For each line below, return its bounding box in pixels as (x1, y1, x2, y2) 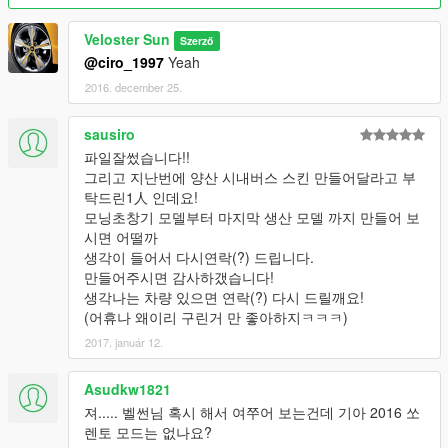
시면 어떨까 (84, 227, 158, 248)
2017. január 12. (85, 334, 163, 351)
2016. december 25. (85, 79, 182, 96)
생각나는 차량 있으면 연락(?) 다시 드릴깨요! (84, 287, 364, 308)
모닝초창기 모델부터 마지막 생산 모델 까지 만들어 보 (84, 207, 420, 228)
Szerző (180, 33, 214, 49)
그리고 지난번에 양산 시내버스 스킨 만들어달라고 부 (84, 167, 416, 188)
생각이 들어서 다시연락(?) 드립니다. (84, 247, 314, 268)
